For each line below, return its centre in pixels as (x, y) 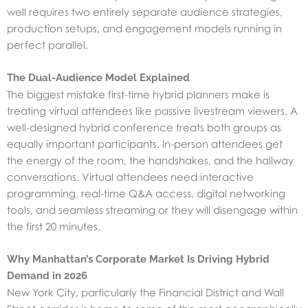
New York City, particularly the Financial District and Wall (145, 293)
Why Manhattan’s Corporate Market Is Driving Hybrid (138, 260)
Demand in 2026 (47, 276)
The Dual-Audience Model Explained (98, 78)
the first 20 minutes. (54, 227)
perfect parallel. (47, 45)
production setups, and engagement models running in (144, 29)
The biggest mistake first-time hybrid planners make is (138, 95)
